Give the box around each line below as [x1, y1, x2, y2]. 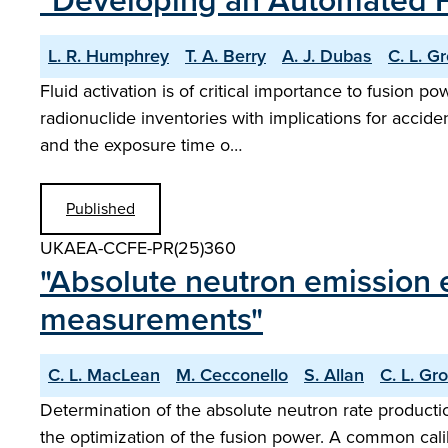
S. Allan [304, 362, 364, 388]
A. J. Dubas [282, 43, 372, 69]
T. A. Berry [185, 43, 266, 69]
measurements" [40, 295, 263, 343]
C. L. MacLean [48, 362, 160, 388]
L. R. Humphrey [48, 43, 169, 69]
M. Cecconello [176, 362, 288, 388]
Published [66, 197, 135, 220]
